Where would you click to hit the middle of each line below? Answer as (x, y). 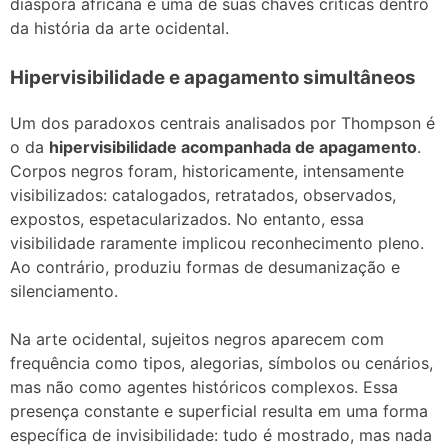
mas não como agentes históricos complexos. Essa (204, 387)
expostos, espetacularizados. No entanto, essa (187, 219)
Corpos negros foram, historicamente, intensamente (207, 171)
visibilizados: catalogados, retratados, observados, (203, 195)
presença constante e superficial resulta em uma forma (219, 411)
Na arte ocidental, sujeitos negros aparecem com (197, 339)
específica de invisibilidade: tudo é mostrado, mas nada (221, 435)
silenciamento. (64, 291)
